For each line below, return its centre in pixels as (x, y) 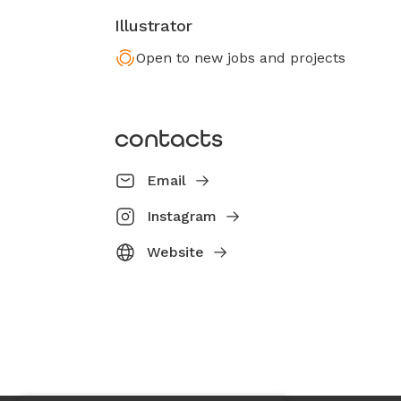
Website (175, 252)
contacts (169, 138)
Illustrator (154, 26)
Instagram (182, 216)
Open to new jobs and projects (241, 58)
